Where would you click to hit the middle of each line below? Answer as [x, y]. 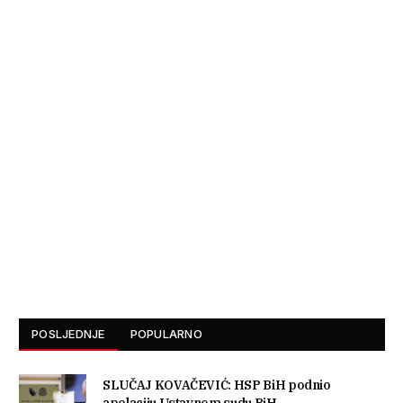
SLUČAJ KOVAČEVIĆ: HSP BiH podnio [217, 385]
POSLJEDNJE [68, 334]
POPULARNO [166, 334]
